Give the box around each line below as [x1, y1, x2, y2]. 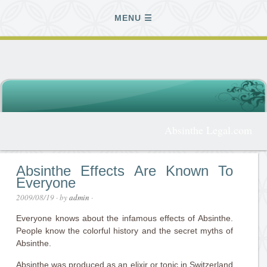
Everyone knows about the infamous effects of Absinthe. [16, 213, 233, 223]
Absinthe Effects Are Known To [16, 163, 233, 179]
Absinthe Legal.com [164, 123, 252, 137]
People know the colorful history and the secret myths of [16, 226, 233, 235]
